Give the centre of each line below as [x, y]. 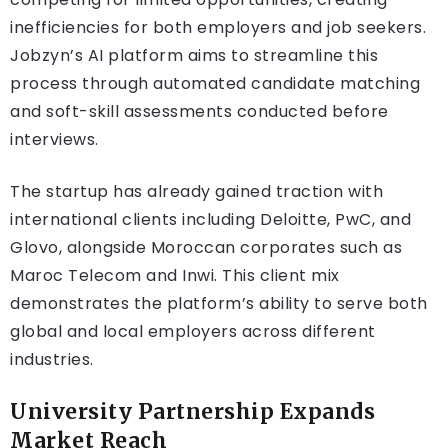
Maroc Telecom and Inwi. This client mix [175, 276]
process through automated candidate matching [215, 84]
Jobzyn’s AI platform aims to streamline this [194, 56]
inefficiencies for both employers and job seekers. [218, 28]
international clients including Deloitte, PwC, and [210, 220]
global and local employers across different [193, 332]
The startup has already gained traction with [196, 192]
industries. [52, 360]
